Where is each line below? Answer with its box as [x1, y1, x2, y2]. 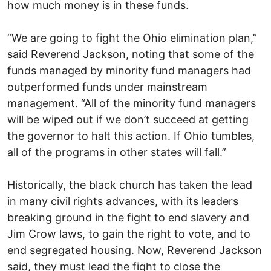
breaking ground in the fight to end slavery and [7, 211, 249, 224]
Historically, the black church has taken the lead [7, 178, 252, 191]
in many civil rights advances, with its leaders [7, 194, 238, 207]
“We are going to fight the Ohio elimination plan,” [7, 31, 257, 44]
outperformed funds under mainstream [7, 80, 207, 93]
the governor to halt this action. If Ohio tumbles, [7, 129, 255, 142]
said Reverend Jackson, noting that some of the [7, 47, 254, 60]
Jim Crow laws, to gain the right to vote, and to [7, 227, 250, 240]
